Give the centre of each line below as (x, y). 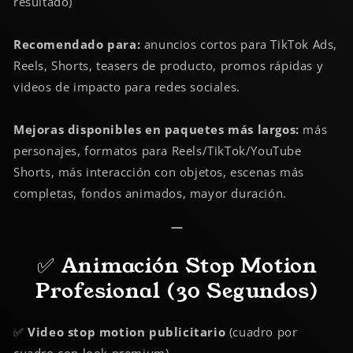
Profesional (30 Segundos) (177, 292)
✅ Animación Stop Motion (177, 266)
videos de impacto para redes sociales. (127, 86)
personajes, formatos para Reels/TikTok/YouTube (158, 150)
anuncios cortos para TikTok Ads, (239, 44)
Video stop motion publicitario (127, 331)
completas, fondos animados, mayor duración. (150, 193)
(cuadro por (262, 331)
